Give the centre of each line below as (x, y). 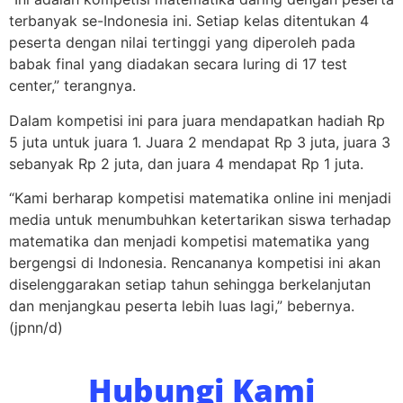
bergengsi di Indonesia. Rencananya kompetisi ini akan (195, 262)
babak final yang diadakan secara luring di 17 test (178, 64)
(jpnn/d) (36, 327)
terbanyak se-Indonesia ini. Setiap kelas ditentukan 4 (189, 21)
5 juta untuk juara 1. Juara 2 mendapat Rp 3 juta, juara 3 (200, 142)
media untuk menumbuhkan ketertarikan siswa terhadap (200, 219)
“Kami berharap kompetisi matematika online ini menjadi (200, 197)
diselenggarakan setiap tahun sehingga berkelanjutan (190, 284)
